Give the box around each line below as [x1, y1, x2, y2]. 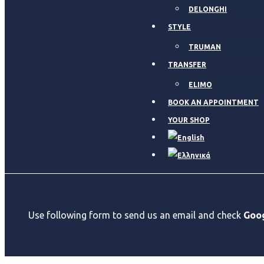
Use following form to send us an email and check [28, 210, 243, 220]
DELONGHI [189, 5, 227, 13]
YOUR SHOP [168, 116, 210, 124]
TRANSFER [168, 61, 207, 68]
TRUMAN [189, 43, 222, 51]
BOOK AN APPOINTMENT [168, 98, 259, 106]
